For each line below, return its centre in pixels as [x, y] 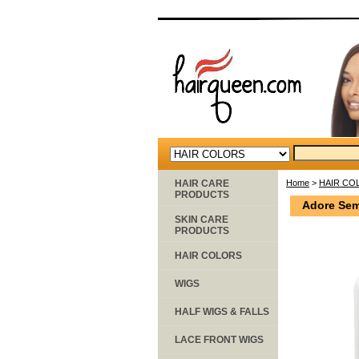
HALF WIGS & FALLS [222, 311]
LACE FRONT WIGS [219, 339]
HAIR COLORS [208, 255]
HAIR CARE [202, 183]
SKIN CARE [202, 219]
